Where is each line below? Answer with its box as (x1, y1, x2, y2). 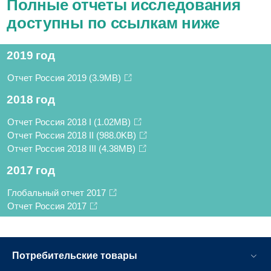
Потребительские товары (12, 250, 137, 261)
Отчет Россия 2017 (7, 200, 89, 211)
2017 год (7, 163, 55, 177)
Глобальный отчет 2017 (7, 187, 108, 198)
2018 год (7, 93, 55, 106)
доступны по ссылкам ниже (7, 13, 220, 32)
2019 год (7, 48, 55, 62)
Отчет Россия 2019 (7, 72, 89, 83)
